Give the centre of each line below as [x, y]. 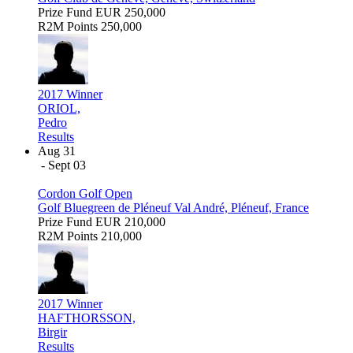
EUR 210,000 [130, 221]
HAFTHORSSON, [87, 318]
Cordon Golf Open [85, 193]
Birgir [52, 332]
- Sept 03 [63, 165]
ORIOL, [59, 108]
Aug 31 [57, 150]
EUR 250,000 [130, 12]
